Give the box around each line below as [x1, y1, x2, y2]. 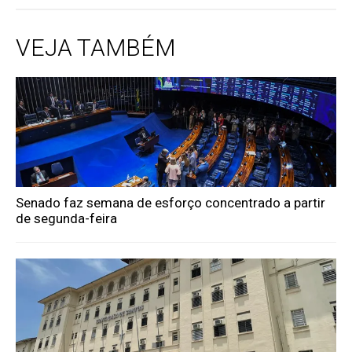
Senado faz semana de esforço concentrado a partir [16, 195, 326, 211]
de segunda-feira [16, 211, 118, 227]
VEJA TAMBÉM [16, 34, 176, 62]
